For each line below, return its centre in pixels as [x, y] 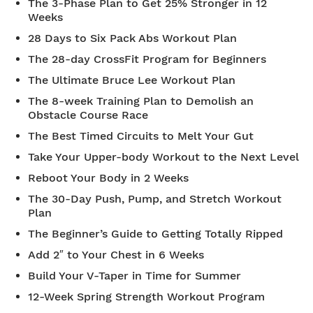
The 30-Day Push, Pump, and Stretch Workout [155, 199]
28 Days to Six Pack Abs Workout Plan [132, 38]
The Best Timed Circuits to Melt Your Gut [141, 136]
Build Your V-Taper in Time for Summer [134, 276]
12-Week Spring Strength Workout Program [146, 297]
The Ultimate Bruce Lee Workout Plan [132, 80]
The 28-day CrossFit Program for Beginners [147, 59]
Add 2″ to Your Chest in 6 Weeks [116, 255]
